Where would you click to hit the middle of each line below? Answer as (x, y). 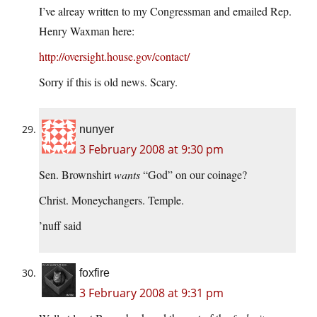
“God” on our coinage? (194, 175)
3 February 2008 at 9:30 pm (151, 150)
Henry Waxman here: (87, 31)
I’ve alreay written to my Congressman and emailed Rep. (165, 11)
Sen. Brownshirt (76, 175)
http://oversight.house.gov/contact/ (114, 57)
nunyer (97, 129)
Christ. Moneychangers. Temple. (111, 200)
